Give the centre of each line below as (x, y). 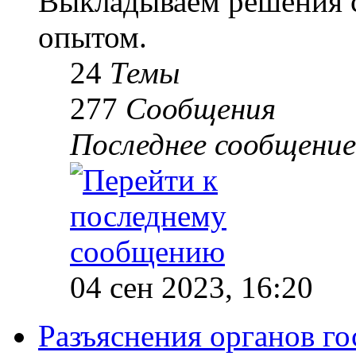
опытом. (93, 37)
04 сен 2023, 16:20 (192, 287)
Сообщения (201, 108)
